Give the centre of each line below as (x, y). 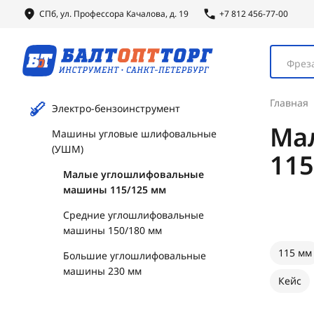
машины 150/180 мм (112, 230)
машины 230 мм (102, 271)
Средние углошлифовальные (134, 215)
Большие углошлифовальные (135, 255)
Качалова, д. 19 (156, 14)
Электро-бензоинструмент (116, 108)
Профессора (99, 14)
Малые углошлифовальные (134, 174)
